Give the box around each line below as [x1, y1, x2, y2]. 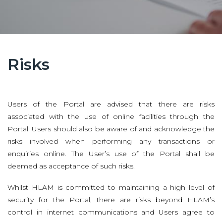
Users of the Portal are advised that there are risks [7, 99, 215, 109]
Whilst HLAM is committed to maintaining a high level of [7, 182, 215, 192]
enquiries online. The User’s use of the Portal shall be [7, 149, 215, 158]
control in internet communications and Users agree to [7, 207, 215, 217]
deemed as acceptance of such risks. [7, 161, 135, 170]
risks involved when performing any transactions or [7, 136, 215, 146]
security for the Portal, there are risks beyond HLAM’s [7, 195, 215, 204]
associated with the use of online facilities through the [7, 111, 215, 121]
